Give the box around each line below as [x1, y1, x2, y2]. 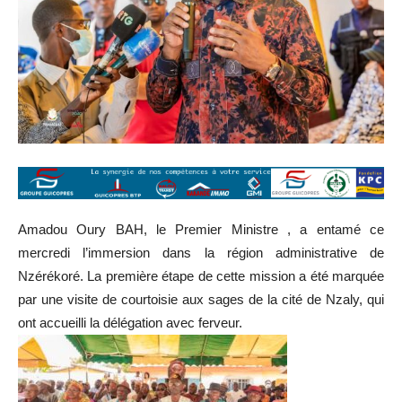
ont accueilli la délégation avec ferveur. [18, 314, 242, 330]
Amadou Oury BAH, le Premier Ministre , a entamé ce [18, 221, 384, 237]
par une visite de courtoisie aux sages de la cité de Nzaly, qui [18, 291, 384, 307]
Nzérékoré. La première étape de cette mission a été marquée [18, 267, 384, 284]
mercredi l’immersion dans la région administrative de [18, 244, 384, 260]
